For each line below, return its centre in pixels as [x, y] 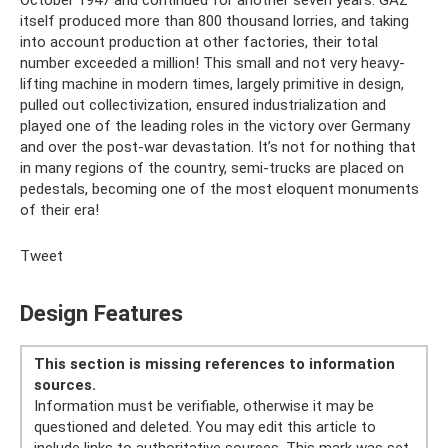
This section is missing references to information [214, 363]
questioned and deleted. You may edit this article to [205, 426]
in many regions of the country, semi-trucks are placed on [212, 168]
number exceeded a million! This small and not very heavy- [212, 63]
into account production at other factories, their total [199, 42]
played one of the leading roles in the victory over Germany [215, 126]
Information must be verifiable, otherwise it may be [204, 405]
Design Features [101, 312]
